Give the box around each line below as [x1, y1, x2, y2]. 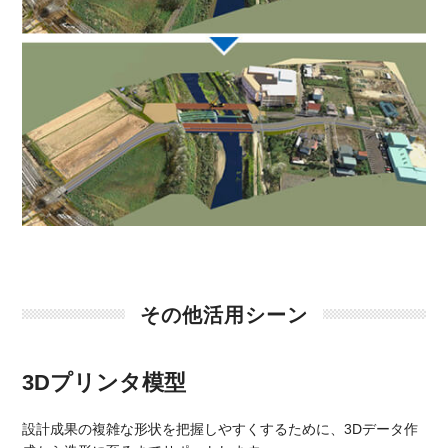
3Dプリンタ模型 [22, 369, 187, 395]
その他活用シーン [140, 303, 308, 326]
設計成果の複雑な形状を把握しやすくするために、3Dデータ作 [22, 420, 419, 437]
